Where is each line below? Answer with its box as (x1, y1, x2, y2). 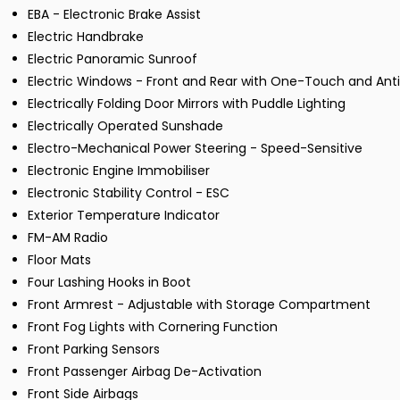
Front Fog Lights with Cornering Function (28, 318, 278, 337)
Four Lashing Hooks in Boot (28, 273, 191, 292)
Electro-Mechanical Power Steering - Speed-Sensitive (28, 139, 362, 158)
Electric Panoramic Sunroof (28, 50, 197, 69)
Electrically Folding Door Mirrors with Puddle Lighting (28, 95, 346, 113)
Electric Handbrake (28, 28, 144, 46)
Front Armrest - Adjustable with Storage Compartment (28, 296, 371, 314)
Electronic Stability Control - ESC (28, 184, 229, 203)
